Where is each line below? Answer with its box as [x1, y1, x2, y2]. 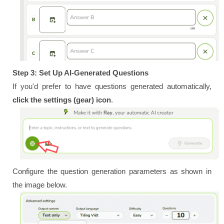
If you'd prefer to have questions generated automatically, [12, 81, 211, 90]
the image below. [12, 180, 67, 189]
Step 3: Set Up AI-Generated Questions [12, 68, 148, 77]
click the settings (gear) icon [12, 95, 111, 104]
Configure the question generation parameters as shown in [12, 166, 211, 175]
